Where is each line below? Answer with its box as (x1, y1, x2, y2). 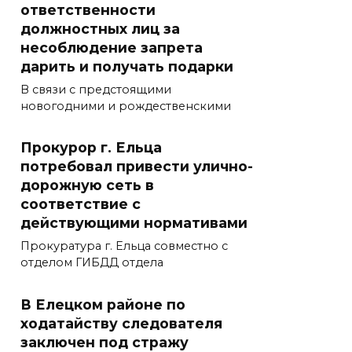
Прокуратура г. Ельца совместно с (20, 239, 228, 254)
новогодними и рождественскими (20, 99, 231, 114)
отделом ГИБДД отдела (20, 255, 163, 270)
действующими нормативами (20, 214, 247, 232)
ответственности (20, 2, 156, 19)
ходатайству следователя (20, 314, 222, 332)
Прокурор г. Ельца (20, 139, 162, 156)
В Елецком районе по (20, 295, 185, 313)
